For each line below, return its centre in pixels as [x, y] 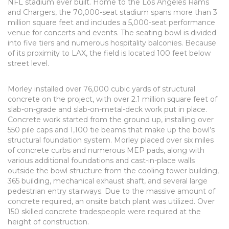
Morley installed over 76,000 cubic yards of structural [101, 89]
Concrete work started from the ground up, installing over [111, 120]
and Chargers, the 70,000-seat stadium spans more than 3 [112, 12]
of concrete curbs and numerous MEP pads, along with [106, 150]
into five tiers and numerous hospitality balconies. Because [112, 43]
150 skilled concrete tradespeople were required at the [104, 212]
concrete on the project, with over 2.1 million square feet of [112, 99]
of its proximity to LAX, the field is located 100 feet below [109, 53]
